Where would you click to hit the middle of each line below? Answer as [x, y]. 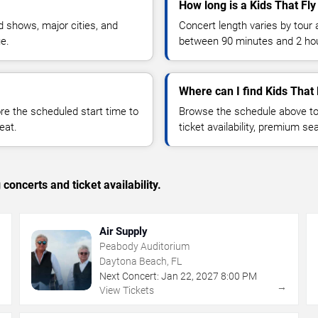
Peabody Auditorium [145, 246]
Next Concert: [130, 276]
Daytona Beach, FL [141, 261]
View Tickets [127, 290]
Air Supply [124, 231]
